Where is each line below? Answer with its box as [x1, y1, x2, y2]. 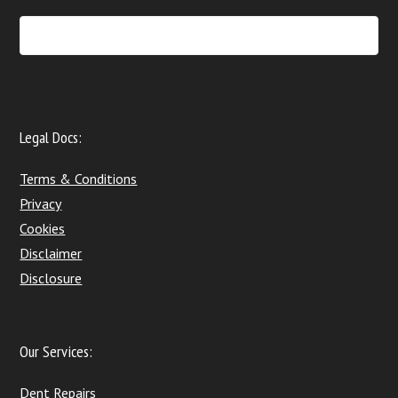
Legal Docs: [20, 127, 83, 147]
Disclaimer [20, 244, 83, 262]
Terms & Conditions [20, 170, 138, 187]
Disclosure [20, 269, 83, 287]
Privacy [20, 195, 62, 212]
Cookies [20, 219, 66, 237]
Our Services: [20, 341, 93, 362]
